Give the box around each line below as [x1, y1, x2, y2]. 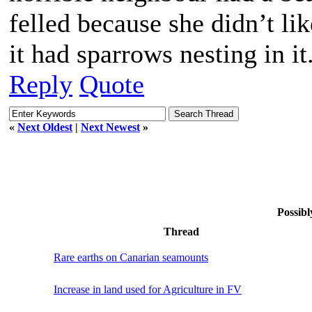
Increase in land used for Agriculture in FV [54, 283, 242, 295]
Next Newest [81, 120, 140, 133]
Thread [164, 225, 199, 237]
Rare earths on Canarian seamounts [54, 251, 208, 263]
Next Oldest [17, 120, 72, 133]
